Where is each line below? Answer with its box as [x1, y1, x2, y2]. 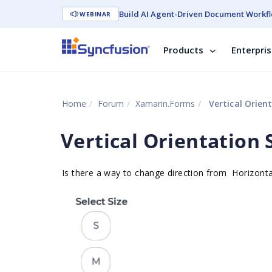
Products [163, 44, 203, 56]
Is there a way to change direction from [62, 167, 233, 178]
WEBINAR [80, 10, 111, 18]
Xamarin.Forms [135, 98, 195, 109]
